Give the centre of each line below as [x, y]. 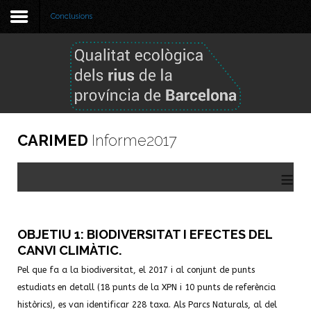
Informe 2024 [46, 132]
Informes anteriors [57, 162]
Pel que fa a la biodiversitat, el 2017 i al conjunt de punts [136, 270]
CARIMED [54, 140]
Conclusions [72, 16]
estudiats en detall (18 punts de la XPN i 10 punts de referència [146, 287]
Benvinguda [43, 73]
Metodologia [45, 102]
